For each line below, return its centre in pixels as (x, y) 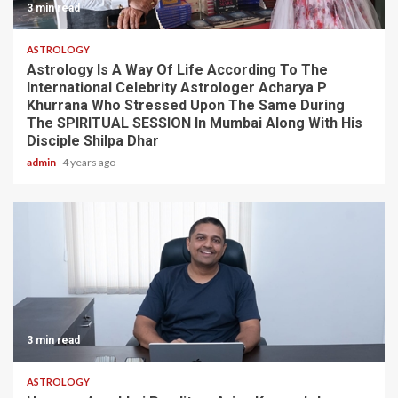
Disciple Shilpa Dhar (93, 140)
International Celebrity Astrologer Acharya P (177, 87)
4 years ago (89, 162)
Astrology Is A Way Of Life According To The (177, 69)
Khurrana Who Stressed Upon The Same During (186, 105)
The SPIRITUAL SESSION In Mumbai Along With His (195, 123)
